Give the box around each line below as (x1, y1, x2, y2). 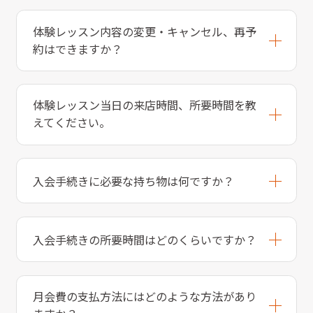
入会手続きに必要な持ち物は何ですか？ (32, 173, 234, 190)
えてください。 (32, 114, 110, 131)
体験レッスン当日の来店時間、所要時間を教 (32, 96, 256, 114)
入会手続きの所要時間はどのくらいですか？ (32, 231, 256, 249)
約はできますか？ (32, 40, 122, 57)
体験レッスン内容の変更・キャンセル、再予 (32, 22, 256, 40)
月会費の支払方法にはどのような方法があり (32, 287, 256, 305)
